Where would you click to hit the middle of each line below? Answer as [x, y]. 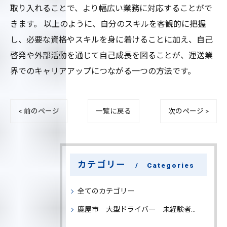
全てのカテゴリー [106, 191]
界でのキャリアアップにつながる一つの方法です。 [103, 71]
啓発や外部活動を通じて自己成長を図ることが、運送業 [111, 55]
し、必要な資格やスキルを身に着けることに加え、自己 [111, 40]
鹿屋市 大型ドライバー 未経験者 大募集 [134, 209]
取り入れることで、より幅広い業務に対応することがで [111, 8]
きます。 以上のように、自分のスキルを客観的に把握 [108, 24]
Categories [171, 165]
